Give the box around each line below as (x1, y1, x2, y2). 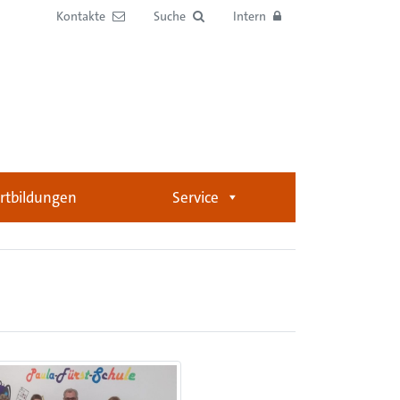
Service (171, 187, 219, 207)
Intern (233, 8, 266, 24)
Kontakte (56, 8, 105, 24)
